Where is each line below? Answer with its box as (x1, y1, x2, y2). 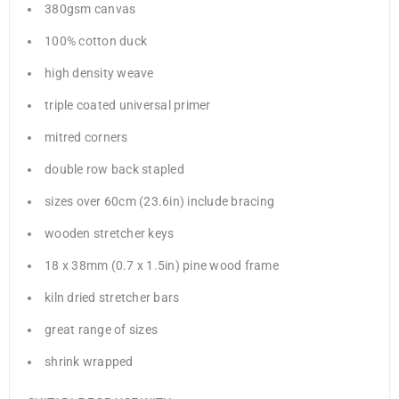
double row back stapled (45, 162, 184, 177)
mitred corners (45, 130, 128, 145)
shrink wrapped (45, 354, 134, 370)
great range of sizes (45, 322, 158, 338)
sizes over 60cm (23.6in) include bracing (45, 194, 274, 209)
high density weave (45, 66, 154, 81)
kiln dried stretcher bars (45, 290, 180, 305)
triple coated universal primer (45, 98, 211, 113)
